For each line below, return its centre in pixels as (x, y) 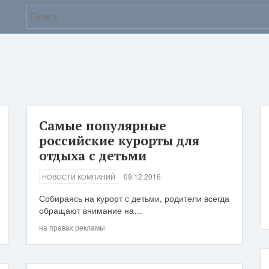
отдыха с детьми (93, 156)
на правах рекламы (72, 227)
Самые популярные (103, 125)
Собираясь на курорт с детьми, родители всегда (134, 198)
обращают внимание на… (91, 210)
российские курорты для (119, 141)
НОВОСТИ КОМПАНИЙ (79, 177)
